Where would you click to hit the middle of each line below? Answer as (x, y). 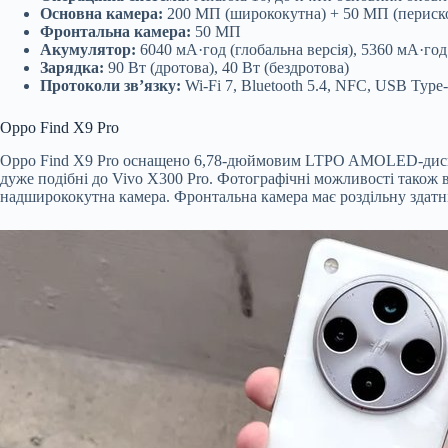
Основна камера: (101, 13)
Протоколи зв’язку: (110, 85)
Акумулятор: (88, 49)
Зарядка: (72, 67)
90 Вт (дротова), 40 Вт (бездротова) (226, 67)
